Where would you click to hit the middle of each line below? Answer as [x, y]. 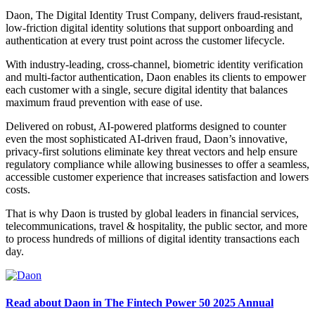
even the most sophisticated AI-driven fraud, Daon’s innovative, [147, 139]
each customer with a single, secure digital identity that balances [147, 89]
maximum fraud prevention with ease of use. [104, 102]
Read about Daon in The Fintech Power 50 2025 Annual [140, 303]
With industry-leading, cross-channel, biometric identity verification [154, 64]
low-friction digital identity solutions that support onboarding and [149, 27]
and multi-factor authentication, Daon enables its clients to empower [156, 77]
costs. [18, 189]
